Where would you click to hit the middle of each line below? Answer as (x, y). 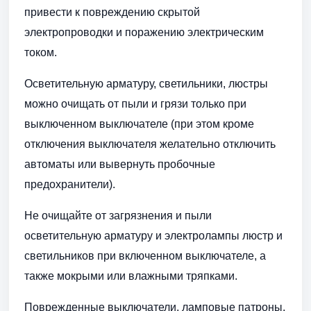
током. (41, 53)
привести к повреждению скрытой (112, 12)
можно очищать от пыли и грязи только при (135, 104)
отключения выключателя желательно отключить (150, 144)
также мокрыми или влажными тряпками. (131, 276)
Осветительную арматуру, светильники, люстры (146, 84)
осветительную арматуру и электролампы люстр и (153, 236)
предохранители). (70, 185)
